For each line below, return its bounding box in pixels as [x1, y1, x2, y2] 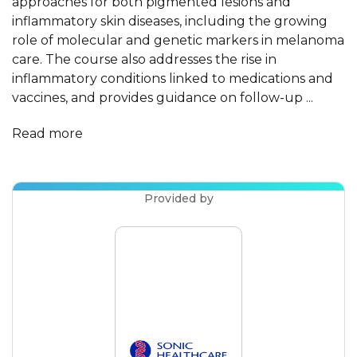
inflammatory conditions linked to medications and [12, 71, 333, 86]
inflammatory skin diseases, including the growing [12, 14, 328, 29]
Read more [12, 126, 83, 141]
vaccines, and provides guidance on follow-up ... [12, 90, 313, 105]
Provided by [143, 191, 214, 206]
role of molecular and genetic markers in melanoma [12, 33, 344, 48]
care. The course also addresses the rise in [12, 52, 277, 67]
